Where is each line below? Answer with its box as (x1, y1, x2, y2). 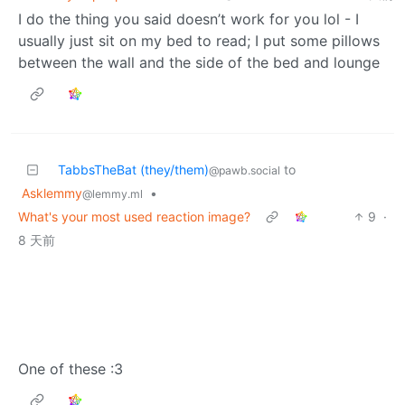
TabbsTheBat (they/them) (58, 161, 209, 177)
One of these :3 (18, 359, 123, 378)
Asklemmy (22, 184, 82, 201)
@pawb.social (209, 163, 280, 177)
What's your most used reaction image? (18, 208, 250, 224)
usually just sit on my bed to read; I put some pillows (18, 31, 380, 50)
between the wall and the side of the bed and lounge (18, 52, 380, 71)
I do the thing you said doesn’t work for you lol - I (18, 9, 359, 28)
